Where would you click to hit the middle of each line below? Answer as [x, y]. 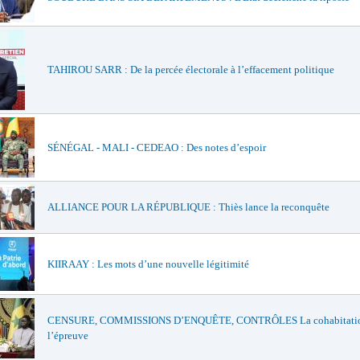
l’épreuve [68, 335]
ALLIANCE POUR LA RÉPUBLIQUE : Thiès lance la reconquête [188, 207]
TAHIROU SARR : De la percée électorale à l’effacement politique [191, 70]
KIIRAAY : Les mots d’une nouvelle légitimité [148, 264]
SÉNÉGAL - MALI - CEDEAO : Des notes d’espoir [157, 147]
